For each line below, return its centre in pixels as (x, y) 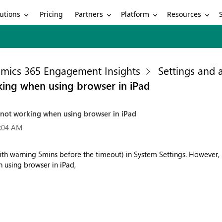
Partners (89, 14)
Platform (135, 14)
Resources (184, 14)
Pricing (52, 14)
